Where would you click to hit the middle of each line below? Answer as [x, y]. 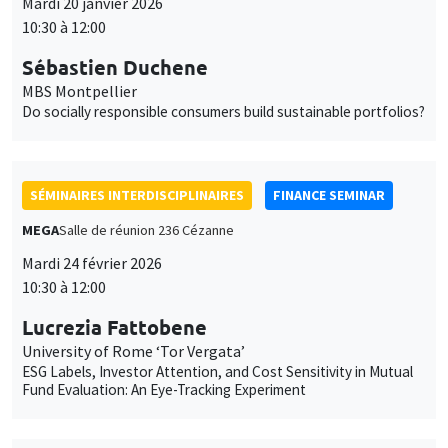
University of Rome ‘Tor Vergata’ [133, 350]
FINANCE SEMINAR [329, 194]
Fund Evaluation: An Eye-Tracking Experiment [164, 389]
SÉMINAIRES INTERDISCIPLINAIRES [137, 194]
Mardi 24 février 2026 [92, 262]
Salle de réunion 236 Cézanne [146, 229]
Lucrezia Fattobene [114, 326]
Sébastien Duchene [115, 66]
